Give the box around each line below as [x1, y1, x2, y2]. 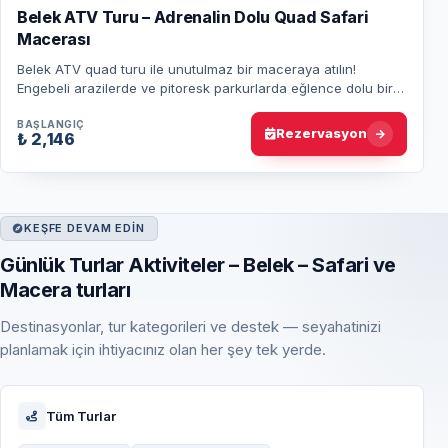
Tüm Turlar [45, 407, 116, 424]
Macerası [17, 28, 91, 49]
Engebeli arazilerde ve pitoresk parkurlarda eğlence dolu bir [17, 79, 393, 96]
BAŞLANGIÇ [17, 118, 85, 131]
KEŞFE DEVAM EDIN [23, 220, 145, 235]
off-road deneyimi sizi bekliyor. [17, 98, 208, 115]
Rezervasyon [275, 125, 367, 142]
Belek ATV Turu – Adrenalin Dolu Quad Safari [17, 6, 369, 27]
